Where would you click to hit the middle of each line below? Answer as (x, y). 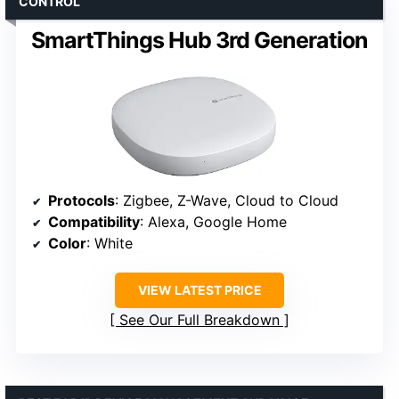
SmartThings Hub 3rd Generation (199, 40)
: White (110, 243)
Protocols (81, 200)
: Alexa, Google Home (213, 221)
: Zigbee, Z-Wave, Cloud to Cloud (227, 200)
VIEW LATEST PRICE (199, 289)
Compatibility (94, 221)
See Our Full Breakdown (199, 319)
